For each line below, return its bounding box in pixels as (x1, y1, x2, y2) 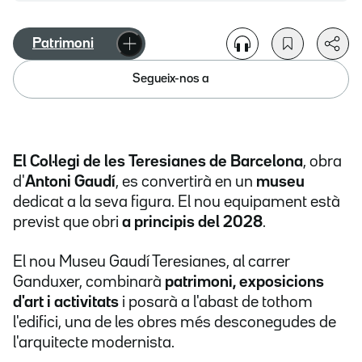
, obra (303, 154, 342, 170)
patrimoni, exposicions (162, 275, 324, 290)
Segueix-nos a (133, 73, 209, 85)
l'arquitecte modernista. (13, 335, 175, 351)
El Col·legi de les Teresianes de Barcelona (13, 154, 303, 170)
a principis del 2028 (122, 215, 263, 230)
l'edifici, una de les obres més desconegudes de (13, 315, 336, 330)
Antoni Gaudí (25, 175, 116, 190)
